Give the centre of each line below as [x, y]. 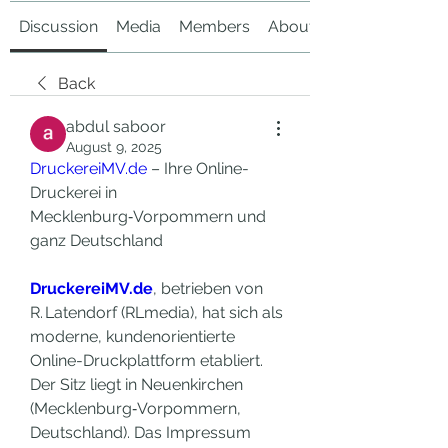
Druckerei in [73, 192]
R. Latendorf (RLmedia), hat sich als [156, 312]
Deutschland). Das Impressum [140, 432]
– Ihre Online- [198, 168]
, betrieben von [208, 288]
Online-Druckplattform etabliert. [146, 360]
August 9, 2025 [114, 147]
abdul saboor [116, 126]
